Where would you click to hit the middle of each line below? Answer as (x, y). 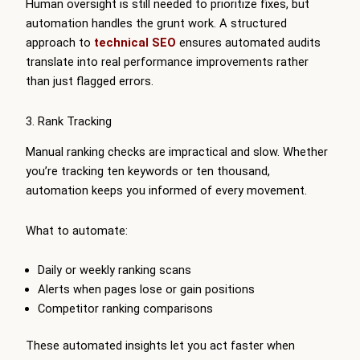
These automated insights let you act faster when (160, 346)
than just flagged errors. (90, 82)
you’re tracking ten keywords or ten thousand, (148, 172)
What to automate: (77, 230)
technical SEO (135, 43)
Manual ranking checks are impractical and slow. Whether (177, 152)
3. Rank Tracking (69, 121)
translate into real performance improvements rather (167, 62)
